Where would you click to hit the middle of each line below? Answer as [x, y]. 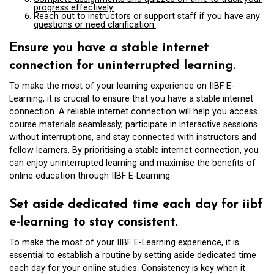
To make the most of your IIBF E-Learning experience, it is [124, 242]
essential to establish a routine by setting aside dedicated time [133, 255]
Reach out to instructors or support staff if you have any [147, 16]
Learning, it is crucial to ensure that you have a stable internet [131, 98]
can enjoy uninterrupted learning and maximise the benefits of [132, 163]
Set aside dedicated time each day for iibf [136, 204]
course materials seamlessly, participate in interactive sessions [133, 124]
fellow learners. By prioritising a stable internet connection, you [134, 150]
